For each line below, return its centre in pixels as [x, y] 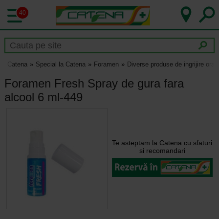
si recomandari [162, 150]
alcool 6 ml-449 [43, 97]
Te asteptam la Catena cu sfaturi [162, 142]
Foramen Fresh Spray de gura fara [94, 83]
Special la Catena [60, 65]
